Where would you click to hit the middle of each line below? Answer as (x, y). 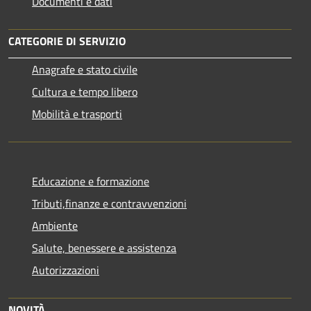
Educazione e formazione (91, 181)
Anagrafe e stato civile (85, 69)
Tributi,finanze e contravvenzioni (109, 203)
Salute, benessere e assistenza (104, 247)
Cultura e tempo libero (85, 91)
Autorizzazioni (66, 270)
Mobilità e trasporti (77, 114)
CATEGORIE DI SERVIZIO (67, 41)
